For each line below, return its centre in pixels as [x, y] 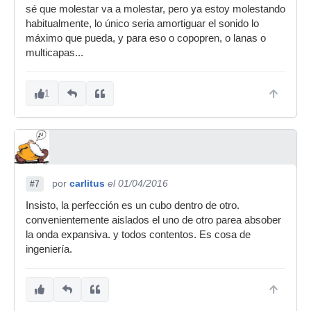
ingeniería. [49, 249]
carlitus [87, 183]
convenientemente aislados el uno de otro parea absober [153, 220]
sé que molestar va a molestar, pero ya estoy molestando [155, 9]
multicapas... [54, 53]
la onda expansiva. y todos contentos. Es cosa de [138, 235]
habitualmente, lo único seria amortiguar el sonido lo [142, 24]
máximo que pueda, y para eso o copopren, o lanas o [146, 38]
